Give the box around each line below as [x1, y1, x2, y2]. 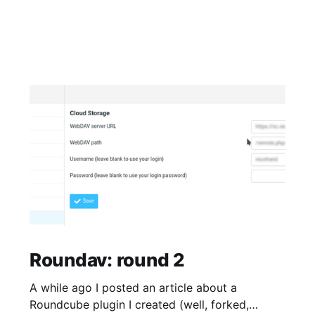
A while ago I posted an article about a [29, 280, 237, 295]
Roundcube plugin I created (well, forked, [29, 297, 249, 311]
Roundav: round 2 [29, 248, 185, 271]
